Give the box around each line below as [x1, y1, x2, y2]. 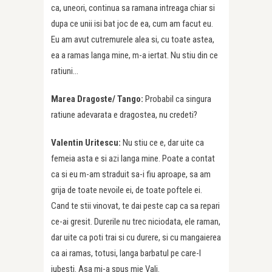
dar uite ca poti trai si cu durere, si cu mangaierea [51, 232, 221, 243]
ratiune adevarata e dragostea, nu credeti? [51, 109, 197, 121]
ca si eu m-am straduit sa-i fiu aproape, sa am [51, 169, 211, 180]
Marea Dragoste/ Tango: [51, 93, 145, 105]
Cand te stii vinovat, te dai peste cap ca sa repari [51, 200, 220, 212]
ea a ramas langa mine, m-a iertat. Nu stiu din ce [51, 50, 218, 61]
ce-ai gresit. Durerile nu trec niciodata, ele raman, [51, 216, 220, 228]
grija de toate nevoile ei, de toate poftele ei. [51, 185, 202, 196]
